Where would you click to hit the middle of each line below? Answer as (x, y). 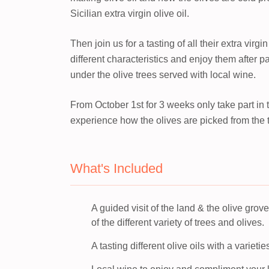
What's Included (116, 168)
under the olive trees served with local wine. (163, 75)
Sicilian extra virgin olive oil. (130, 14)
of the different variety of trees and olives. (178, 222)
